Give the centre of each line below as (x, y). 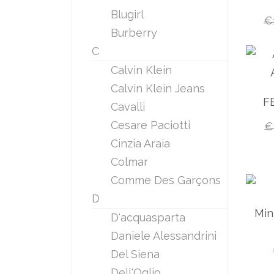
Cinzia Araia (140, 143)
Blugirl (127, 14)
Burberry (134, 33)
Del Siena (135, 254)
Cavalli (128, 107)
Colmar (129, 162)
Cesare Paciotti (150, 125)
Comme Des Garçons (166, 180)
